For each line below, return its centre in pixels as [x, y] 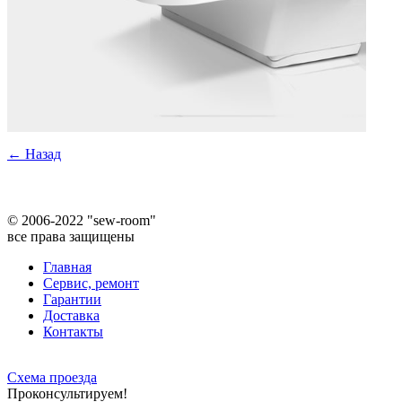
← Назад [34, 153]
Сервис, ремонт [91, 283]
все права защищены [73, 236]
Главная [67, 267]
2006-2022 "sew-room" [87, 220]
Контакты [73, 331]
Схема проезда [52, 377]
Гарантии [72, 299]
